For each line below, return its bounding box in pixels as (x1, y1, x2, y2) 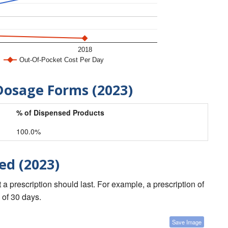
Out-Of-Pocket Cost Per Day (19, 56, 104, 64)
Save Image (172, 218, 202, 226)
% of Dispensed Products (16, 107, 104, 118)
